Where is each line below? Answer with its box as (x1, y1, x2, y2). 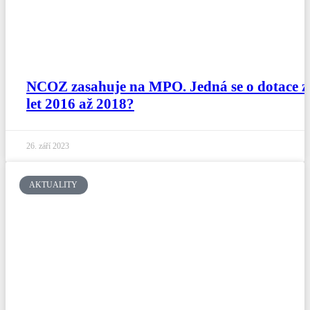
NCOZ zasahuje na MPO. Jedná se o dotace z (26, 78, 308, 95)
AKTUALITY (29, 180, 78, 190)
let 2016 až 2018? (26, 95, 134, 113)
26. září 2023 (26, 141, 69, 152)
